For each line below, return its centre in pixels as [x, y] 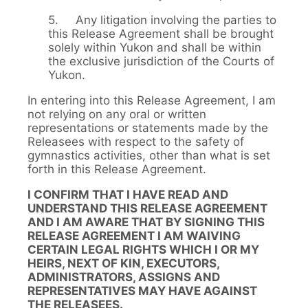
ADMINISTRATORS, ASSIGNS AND [124, 277]
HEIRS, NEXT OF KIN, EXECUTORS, [123, 263]
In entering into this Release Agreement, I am [152, 100]
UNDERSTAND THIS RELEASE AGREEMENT [147, 208]
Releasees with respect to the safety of [136, 141]
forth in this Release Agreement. [117, 169]
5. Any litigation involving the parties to [162, 20]
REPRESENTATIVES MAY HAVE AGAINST [142, 290]
